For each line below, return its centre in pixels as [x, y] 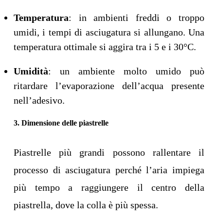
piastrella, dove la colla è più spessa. [86, 205]
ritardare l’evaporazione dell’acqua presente [109, 86]
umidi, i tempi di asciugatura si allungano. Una [109, 32]
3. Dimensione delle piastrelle [61, 123]
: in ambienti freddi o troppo [136, 18]
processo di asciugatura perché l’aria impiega [109, 170]
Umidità [31, 71]
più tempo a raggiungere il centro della [109, 188]
